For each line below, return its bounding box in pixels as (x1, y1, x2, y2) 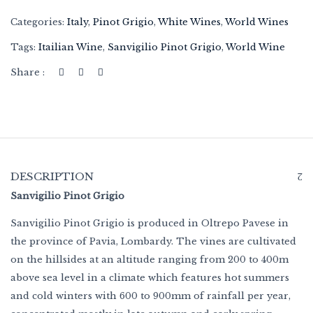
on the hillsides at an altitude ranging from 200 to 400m (10, 254, 289, 265)
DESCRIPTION (10, 170, 94, 183)
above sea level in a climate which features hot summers (10, 272, 289, 284)
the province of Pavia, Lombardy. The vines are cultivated (10, 235, 296, 247)
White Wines (158, 16, 221, 28)
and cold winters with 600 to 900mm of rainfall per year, (10, 290, 291, 302)
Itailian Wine (38, 41, 103, 53)
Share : (10, 66, 45, 78)
